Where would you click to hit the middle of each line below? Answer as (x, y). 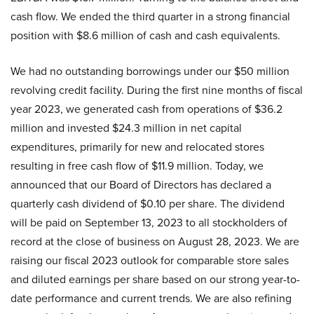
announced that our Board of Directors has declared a (141, 185)
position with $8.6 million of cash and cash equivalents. (145, 35)
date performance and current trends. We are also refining (151, 298)
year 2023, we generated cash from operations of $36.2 (146, 109)
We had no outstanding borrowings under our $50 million (150, 71)
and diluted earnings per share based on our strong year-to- (155, 279)
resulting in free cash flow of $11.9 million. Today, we (137, 166)
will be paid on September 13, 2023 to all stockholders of (149, 223)
